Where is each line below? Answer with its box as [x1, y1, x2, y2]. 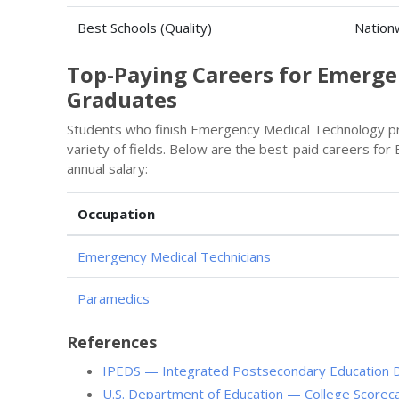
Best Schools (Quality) [77, 19, 212, 37]
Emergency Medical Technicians [77, 248, 271, 265]
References [67, 331, 157, 353]
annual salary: [67, 159, 148, 177]
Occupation [77, 205, 155, 223]
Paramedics [77, 289, 150, 307]
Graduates [67, 85, 177, 114]
